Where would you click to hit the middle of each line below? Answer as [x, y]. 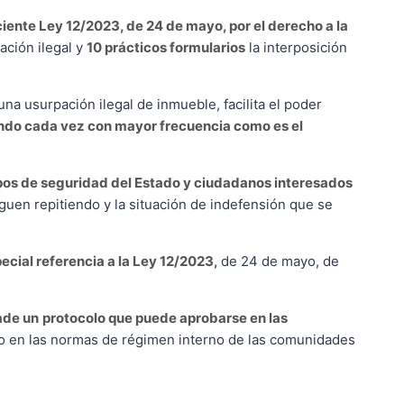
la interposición [296, 47]
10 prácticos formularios [166, 47]
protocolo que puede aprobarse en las [165, 317]
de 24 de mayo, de [280, 261]
